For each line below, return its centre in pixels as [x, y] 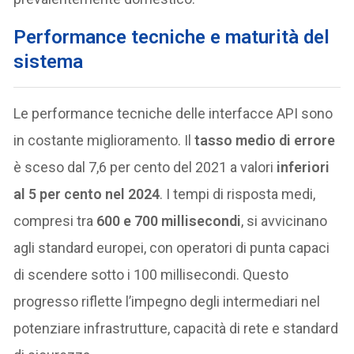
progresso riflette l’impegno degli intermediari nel [167, 301]
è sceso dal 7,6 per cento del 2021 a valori [145, 167]
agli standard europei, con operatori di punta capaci [172, 247]
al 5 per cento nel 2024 [87, 194]
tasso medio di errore [265, 140]
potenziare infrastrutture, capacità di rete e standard [176, 328]
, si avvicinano [284, 220]
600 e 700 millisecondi [169, 220]
